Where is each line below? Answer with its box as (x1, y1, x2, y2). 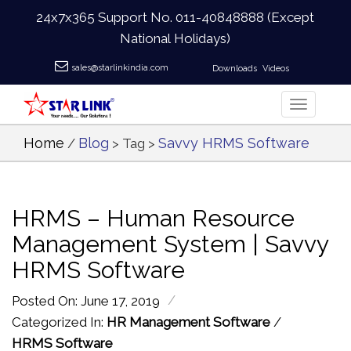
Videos (262, 63, 289, 74)
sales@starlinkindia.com (71, 63, 168, 73)
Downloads (212, 63, 257, 74)
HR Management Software (107, 314, 270, 330)
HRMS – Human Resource (12, 204, 295, 232)
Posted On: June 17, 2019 (12, 293, 160, 309)
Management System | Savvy (12, 230, 328, 258)
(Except (264, 9, 315, 25)
